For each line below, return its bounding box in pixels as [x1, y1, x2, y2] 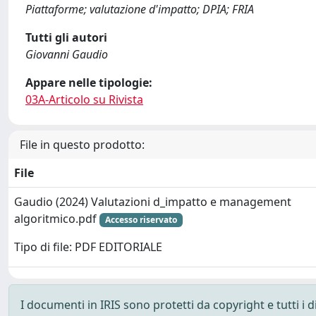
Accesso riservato [104, 213, 177, 226]
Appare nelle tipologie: [25, 74, 152, 90]
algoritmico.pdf [14, 210, 99, 226]
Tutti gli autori [25, 29, 107, 45]
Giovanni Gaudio [25, 46, 108, 62]
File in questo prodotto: [20, 136, 145, 152]
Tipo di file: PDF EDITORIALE [14, 239, 162, 255]
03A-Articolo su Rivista [25, 91, 143, 107]
